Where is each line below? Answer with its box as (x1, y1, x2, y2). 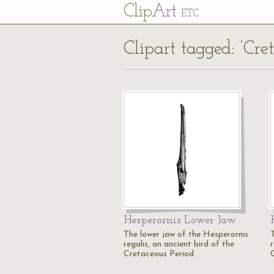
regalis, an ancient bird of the (124, 240, 234, 249)
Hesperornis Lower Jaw (124, 215, 236, 226)
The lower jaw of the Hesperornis (124, 230, 248, 239)
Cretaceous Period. (124, 250, 196, 259)
